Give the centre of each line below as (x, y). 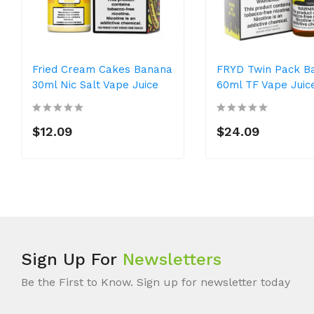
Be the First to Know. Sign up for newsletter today (156, 282)
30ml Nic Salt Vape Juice (95, 84)
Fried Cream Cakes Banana (102, 69)
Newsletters (172, 259)
